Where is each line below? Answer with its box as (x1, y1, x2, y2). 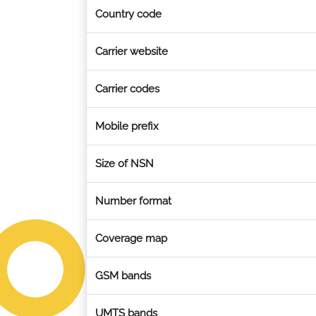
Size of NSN (95, 157, 154, 170)
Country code (95, 8, 162, 20)
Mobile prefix (95, 120, 159, 133)
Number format (95, 195, 171, 207)
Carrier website (95, 45, 168, 58)
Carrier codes (95, 83, 159, 95)
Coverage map (95, 232, 167, 245)
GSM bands (95, 269, 151, 282)
